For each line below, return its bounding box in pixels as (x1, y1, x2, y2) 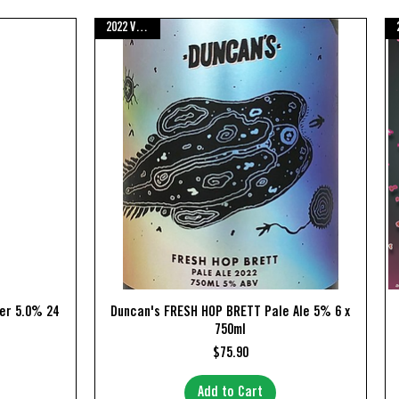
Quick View (200, 305, 260, 320)
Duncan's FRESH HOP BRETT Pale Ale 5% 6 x (110, 305, 351, 321)
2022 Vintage (134, 21, 148, 35)
